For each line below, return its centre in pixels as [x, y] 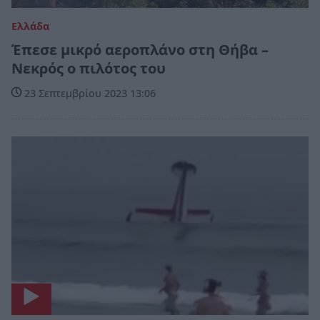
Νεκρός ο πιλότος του [89, 68]
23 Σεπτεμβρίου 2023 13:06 [89, 93]
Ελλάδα [30, 26]
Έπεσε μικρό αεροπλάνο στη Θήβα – [140, 49]
